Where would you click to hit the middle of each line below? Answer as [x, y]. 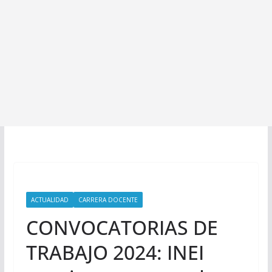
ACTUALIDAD [49, 200]
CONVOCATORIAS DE [122, 227]
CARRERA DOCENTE [108, 200]
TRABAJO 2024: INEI [115, 252]
